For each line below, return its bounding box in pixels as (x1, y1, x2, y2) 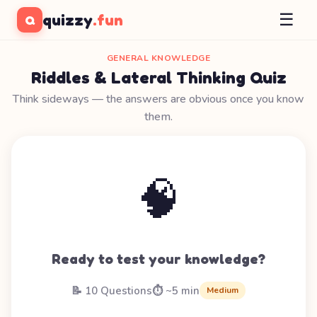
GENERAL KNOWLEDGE (106, 52, 211, 64)
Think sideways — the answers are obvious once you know (13, 91, 304, 107)
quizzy (42, 10, 93, 29)
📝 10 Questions (71, 283, 152, 298)
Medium (207, 284, 238, 296)
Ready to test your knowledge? (52, 250, 265, 267)
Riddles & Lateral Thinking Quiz (30, 67, 287, 88)
